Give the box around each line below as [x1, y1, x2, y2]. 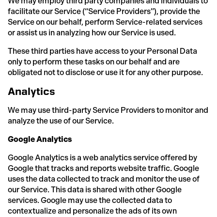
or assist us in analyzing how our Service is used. [8, 28, 176, 37]
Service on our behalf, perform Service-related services [8, 17, 202, 27]
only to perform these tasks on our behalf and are [8, 57, 180, 66]
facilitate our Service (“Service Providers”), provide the [8, 6, 200, 16]
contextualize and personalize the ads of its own [8, 206, 177, 216]
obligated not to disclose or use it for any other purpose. [8, 67, 203, 77]
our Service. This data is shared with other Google [8, 185, 182, 194]
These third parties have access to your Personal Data [8, 46, 197, 56]
